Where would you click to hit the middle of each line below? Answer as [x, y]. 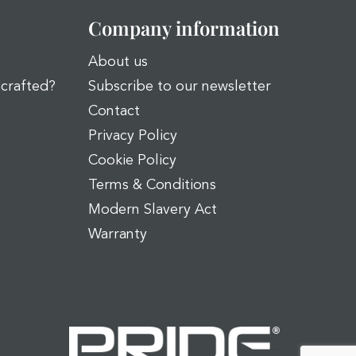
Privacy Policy [133, 136]
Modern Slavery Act [153, 210]
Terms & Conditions [152, 185]
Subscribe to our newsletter [180, 87]
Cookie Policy [132, 161]
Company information [184, 28]
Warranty [118, 234]
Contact [114, 111]
